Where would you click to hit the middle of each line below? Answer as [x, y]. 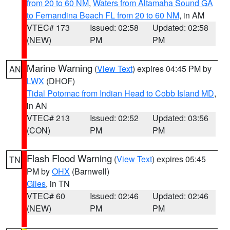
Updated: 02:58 [181, 27]
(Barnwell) [90, 171]
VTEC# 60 [46, 196]
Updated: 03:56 [181, 118]
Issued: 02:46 [114, 196]
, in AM [192, 15]
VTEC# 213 [48, 118]
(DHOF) [60, 81]
